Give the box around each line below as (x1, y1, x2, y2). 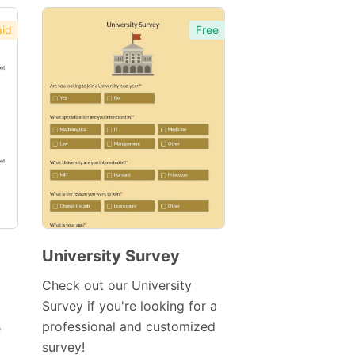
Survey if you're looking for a (41, 298, 217, 315)
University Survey (41, 246, 180, 266)
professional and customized (41, 319, 216, 335)
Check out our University (41, 277, 192, 294)
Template (66, 292, 115, 307)
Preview (93, 270, 138, 284)
